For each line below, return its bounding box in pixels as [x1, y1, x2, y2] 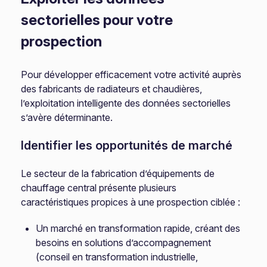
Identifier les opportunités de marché [21, 138, 233, 153]
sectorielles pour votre [21, 11, 173, 29]
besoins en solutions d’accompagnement [36, 237, 212, 249]
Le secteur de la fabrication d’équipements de [21, 167, 215, 179]
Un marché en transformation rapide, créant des [36, 222, 241, 234]
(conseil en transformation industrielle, [36, 251, 198, 263]
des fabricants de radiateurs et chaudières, [21, 83, 203, 95]
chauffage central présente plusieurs [21, 182, 177, 194]
